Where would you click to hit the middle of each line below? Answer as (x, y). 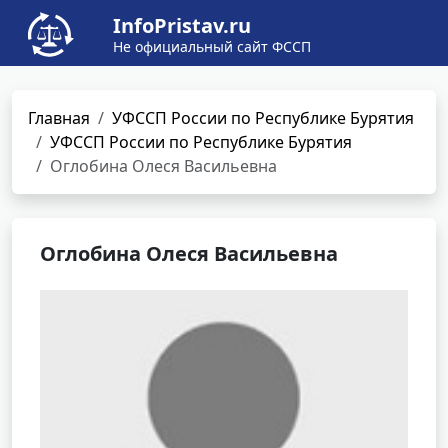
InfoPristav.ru (182, 25)
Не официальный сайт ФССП (212, 46)
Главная (59, 118)
